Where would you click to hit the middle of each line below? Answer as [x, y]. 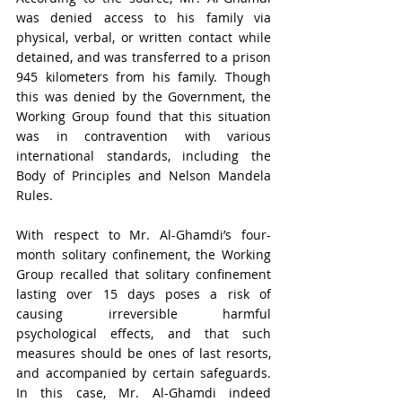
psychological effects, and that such [144, 333]
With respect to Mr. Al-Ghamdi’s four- [144, 235]
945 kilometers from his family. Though [144, 77]
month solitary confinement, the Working [144, 254]
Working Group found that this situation [144, 116]
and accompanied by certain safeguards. [144, 373]
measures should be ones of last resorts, [144, 353]
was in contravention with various [144, 136]
